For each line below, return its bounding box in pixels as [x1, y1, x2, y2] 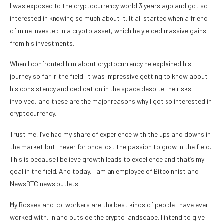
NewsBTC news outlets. [10, 179, 80, 188]
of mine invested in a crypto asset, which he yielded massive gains [10, 26, 206, 35]
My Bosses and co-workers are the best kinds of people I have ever [10, 200, 208, 209]
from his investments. [10, 39, 74, 48]
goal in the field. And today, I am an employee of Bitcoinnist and [10, 167, 199, 176]
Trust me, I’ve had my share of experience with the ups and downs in [10, 130, 211, 139]
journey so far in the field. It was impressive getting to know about [10, 72, 208, 81]
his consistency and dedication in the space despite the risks [10, 84, 191, 93]
